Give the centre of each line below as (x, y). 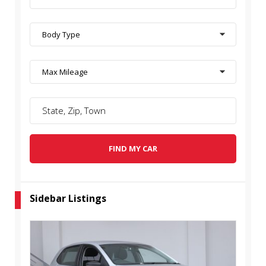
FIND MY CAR (133, 149)
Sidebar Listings (68, 199)
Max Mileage (65, 72)
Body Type (61, 35)
